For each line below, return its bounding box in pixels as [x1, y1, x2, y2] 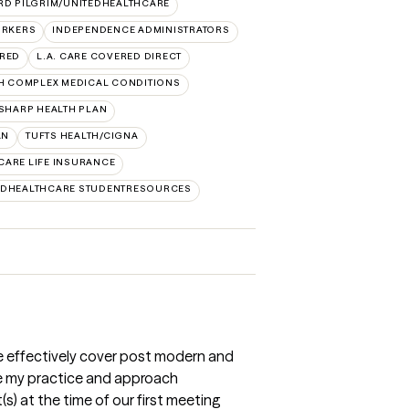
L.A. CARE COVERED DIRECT [37, 50, 182, 62]
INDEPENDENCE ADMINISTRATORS [52, 24, 230, 36]
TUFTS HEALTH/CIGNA [26, 130, 139, 142]
